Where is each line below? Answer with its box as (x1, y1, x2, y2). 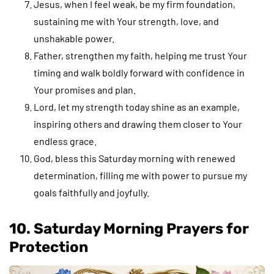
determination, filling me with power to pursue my (34, 169, 247, 181)
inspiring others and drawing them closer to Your (34, 117, 242, 130)
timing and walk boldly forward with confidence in (34, 66, 245, 78)
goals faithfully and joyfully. (34, 186, 149, 198)
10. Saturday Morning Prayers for (9, 220, 249, 237)
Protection (9, 238, 88, 256)
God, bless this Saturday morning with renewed (34, 152, 235, 164)
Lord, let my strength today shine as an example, (34, 100, 240, 113)
